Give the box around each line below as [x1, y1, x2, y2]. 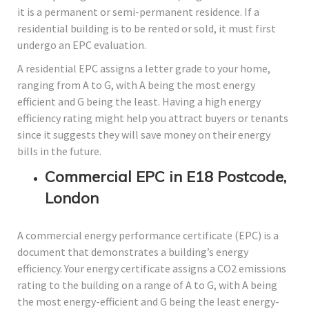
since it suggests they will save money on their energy [17, 128, 270, 142]
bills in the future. [17, 144, 101, 159]
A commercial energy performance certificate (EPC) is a [17, 228, 279, 243]
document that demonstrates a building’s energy [17, 245, 248, 259]
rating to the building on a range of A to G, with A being [17, 278, 277, 292]
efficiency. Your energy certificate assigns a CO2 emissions [17, 261, 286, 276]
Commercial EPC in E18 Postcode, [45, 167, 286, 187]
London [45, 188, 99, 208]
